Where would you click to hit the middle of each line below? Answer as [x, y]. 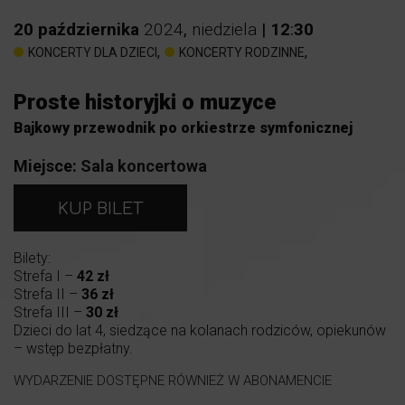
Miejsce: [45, 166]
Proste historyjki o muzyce [145, 103]
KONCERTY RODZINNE [242, 53]
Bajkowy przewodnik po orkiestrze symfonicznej [183, 128]
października [89, 30]
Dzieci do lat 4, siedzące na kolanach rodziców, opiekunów [200, 330]
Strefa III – [50, 312]
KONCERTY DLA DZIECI [93, 53]
